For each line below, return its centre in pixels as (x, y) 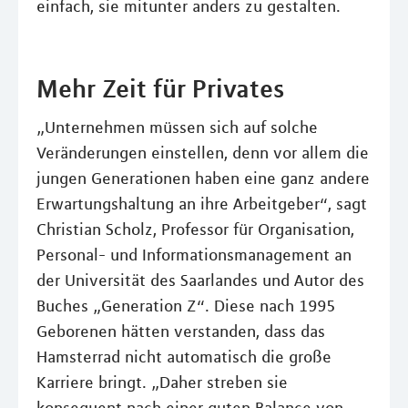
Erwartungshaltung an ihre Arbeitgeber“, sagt (202, 204)
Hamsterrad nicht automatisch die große (184, 357)
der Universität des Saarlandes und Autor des (200, 281)
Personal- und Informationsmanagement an (194, 255)
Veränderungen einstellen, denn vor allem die (203, 153)
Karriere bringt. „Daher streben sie (162, 383)
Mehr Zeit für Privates (160, 89)
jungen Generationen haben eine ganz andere (203, 179)
